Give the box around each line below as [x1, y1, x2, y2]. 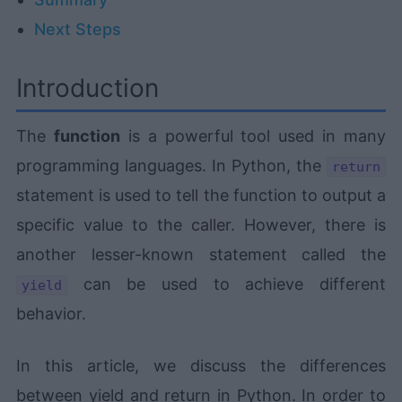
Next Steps [34, 20, 122, 39]
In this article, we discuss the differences [16, 356, 386, 376]
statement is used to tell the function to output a [16, 186, 386, 205]
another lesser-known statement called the [16, 245, 386, 265]
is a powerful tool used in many [119, 127, 386, 146]
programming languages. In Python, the [16, 156, 327, 176]
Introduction [16, 73, 160, 104]
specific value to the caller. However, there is [16, 215, 386, 235]
